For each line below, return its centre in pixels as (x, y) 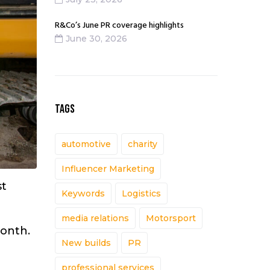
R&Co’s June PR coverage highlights (119, 26)
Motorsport (171, 218)
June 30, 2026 (96, 39)
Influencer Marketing (108, 169)
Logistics (141, 194)
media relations (95, 218)
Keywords (83, 194)
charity (143, 144)
